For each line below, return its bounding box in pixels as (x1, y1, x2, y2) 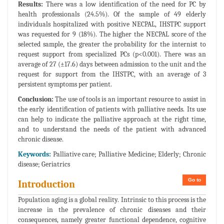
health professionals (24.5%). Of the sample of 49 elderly (18, 10, 206, 19)
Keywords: (18, 150, 53, 159)
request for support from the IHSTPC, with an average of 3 (18, 70, 206, 79)
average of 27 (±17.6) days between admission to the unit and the (18, 60, 206, 69)
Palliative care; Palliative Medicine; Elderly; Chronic (52, 150, 206, 159)
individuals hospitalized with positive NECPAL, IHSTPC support (18, 20, 206, 29)
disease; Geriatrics (18, 160, 70, 169)
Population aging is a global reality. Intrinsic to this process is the (18, 195, 206, 204)
